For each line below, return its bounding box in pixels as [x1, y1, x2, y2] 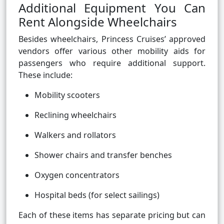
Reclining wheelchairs [34, 109, 116, 121]
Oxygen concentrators [34, 169, 119, 181]
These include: [18, 69, 72, 81]
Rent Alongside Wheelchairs [18, 13, 177, 30]
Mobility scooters [34, 89, 100, 101]
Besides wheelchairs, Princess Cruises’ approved [18, 33, 205, 45]
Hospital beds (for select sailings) [34, 189, 159, 201]
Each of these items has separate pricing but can [18, 209, 205, 221]
